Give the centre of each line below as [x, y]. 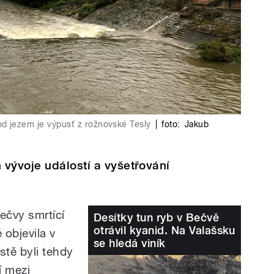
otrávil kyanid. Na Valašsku [165, 230]
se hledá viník [130, 243]
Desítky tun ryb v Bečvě [157, 217]
